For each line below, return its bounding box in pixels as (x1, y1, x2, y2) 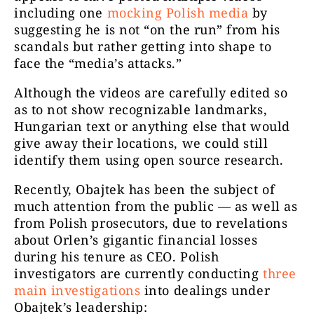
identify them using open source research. (14, 151, 287, 169)
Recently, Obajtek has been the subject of (14, 181, 275, 198)
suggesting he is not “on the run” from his (14, 21, 280, 39)
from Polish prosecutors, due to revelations (14, 214, 288, 232)
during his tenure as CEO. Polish (14, 248, 219, 266)
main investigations (14, 282, 144, 299)
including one (14, 4, 107, 22)
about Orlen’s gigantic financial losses (14, 231, 258, 249)
